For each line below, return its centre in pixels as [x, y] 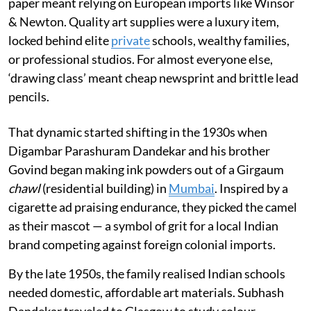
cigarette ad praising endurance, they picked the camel [153, 207]
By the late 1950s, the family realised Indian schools [147, 274]
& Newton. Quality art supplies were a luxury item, [144, 22]
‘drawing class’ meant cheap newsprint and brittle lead [153, 78]
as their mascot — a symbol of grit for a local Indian [143, 226]
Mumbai [192, 188]
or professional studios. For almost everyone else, [141, 59]
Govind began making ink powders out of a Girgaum [146, 170]
